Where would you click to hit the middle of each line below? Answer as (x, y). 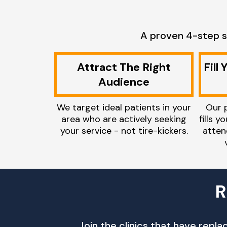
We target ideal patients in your (124, 107)
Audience (124, 82)
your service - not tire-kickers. (124, 131)
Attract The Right (124, 67)
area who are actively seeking (124, 119)
